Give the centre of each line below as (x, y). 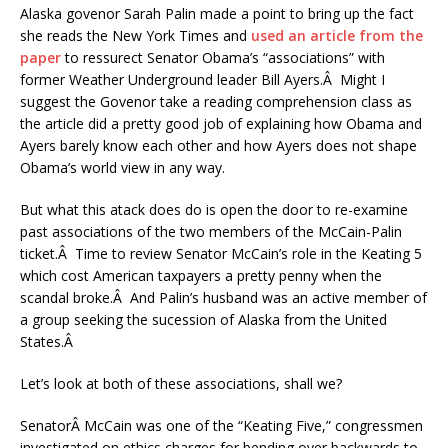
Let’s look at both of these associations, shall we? (181, 383)
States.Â (48, 341)
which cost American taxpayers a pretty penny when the (201, 275)
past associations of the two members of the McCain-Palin (211, 231)
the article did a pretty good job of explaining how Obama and (221, 123)
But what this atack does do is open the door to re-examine (214, 209)
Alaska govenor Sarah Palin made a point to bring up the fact (217, 13)
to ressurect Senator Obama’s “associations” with (225, 57)
